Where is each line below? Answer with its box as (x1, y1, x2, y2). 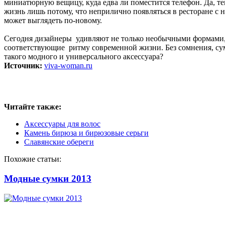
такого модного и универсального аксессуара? (4, 52, 163, 61)
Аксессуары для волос (24, 120, 100, 129)
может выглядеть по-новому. (4, 16, 102, 25)
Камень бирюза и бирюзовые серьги (24, 129, 149, 138)
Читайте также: (4, 102, 61, 111)
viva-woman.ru (44, 61, 92, 70)
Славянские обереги (24, 138, 94, 147)
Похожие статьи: (4, 155, 61, 164)
